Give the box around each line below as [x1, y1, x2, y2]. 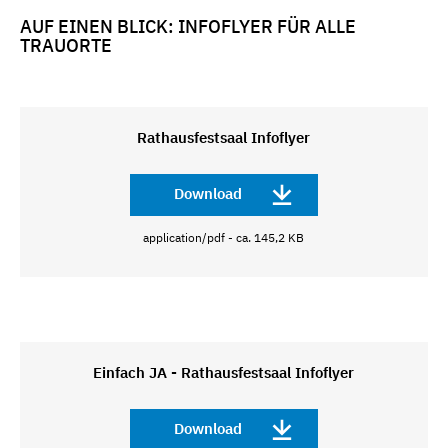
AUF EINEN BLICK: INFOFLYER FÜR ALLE [20, 14, 356, 38]
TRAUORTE [20, 33, 112, 57]
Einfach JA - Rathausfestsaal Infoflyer [93, 362, 355, 382]
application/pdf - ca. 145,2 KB [143, 230, 305, 246]
